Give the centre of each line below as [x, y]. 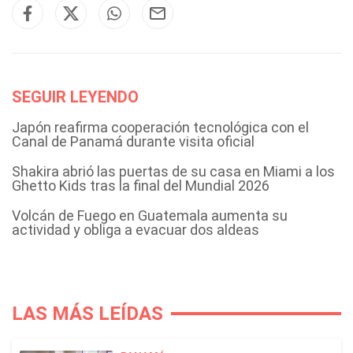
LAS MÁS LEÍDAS [87, 314]
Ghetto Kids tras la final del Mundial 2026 [141, 186]
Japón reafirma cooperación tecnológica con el [160, 127]
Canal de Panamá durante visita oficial [133, 141]
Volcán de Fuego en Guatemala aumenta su [150, 216]
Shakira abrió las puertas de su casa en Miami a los [173, 171]
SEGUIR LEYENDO [75, 97]
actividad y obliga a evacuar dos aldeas [136, 230]
